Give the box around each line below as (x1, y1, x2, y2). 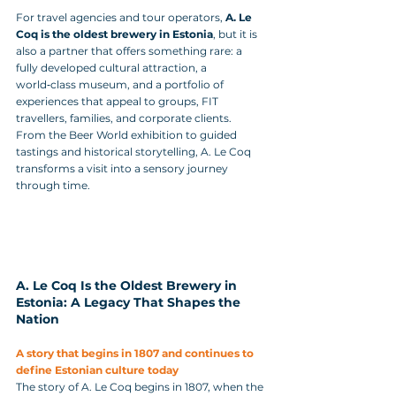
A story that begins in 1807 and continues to (16, 346, 256, 360)
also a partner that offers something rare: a (16, 44, 245, 57)
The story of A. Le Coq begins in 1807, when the (16, 380, 266, 393)
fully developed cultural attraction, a (16, 61, 209, 74)
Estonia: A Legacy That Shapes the (16, 294, 244, 310)
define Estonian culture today (16, 363, 179, 377)
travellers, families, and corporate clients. (16, 111, 234, 125)
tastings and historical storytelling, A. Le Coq (16, 145, 254, 158)
